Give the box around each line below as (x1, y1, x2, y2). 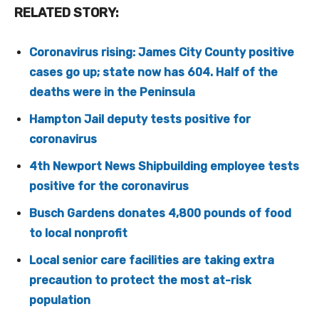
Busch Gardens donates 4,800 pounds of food (29, 206, 291, 221)
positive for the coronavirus (29, 179, 189, 194)
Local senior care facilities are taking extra (29, 253, 274, 268)
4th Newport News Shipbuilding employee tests (29, 159, 299, 174)
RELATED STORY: (14, 5, 119, 21)
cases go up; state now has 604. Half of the (29, 66, 278, 80)
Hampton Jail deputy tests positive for (29, 113, 251, 127)
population (29, 293, 90, 308)
